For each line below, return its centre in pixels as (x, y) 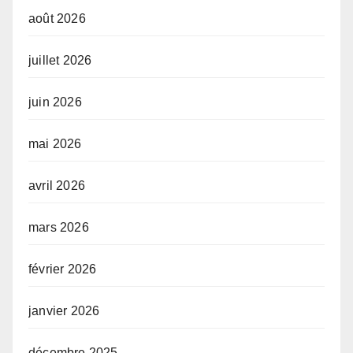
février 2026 (63, 269)
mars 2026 (59, 228)
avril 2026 (57, 186)
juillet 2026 (60, 61)
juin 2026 (55, 102)
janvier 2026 (64, 311)
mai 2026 (55, 144)
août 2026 (57, 19)
